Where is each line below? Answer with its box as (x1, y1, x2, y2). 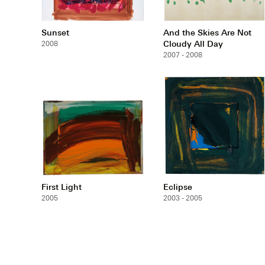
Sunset (41, 27, 69, 37)
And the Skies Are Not (163, 27, 251, 37)
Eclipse (163, 181, 192, 192)
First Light (41, 181, 82, 192)
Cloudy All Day (163, 38, 223, 49)
